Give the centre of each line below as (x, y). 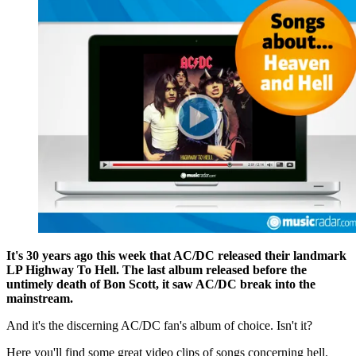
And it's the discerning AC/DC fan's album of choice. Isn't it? (159, 326)
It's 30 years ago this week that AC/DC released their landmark (176, 256)
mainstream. (40, 299)
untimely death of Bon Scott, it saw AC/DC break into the (161, 284)
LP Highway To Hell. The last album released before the (157, 270)
